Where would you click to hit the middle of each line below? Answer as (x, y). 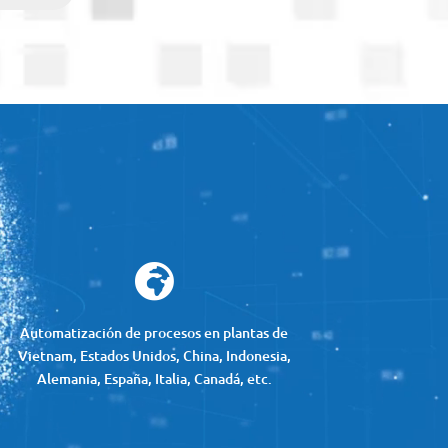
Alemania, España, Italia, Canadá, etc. (154, 378)
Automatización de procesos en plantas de (154, 332)
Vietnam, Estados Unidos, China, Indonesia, (154, 355)
